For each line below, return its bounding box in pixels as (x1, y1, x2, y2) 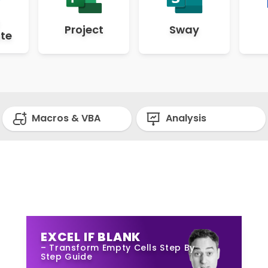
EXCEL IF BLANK (41, 228, 141, 245)
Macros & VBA (29, 111, 100, 125)
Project (64, 22, 103, 37)
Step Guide (41, 250, 93, 263)
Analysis (163, 111, 206, 125)
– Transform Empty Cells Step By (41, 241, 195, 254)
